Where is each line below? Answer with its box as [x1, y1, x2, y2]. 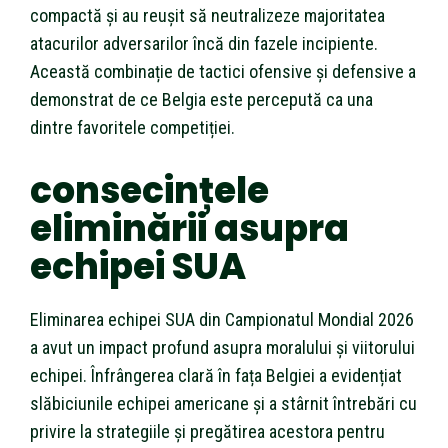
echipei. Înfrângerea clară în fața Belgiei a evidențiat [30, 364, 402, 386]
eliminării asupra [30, 202, 349, 254]
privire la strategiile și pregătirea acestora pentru [30, 420, 385, 442]
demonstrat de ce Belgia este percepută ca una [30, 88, 373, 110]
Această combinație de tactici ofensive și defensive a [30, 60, 416, 82]
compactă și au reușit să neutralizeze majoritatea [30, 4, 385, 26]
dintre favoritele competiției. [30, 116, 235, 138]
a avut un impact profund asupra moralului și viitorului [30, 336, 415, 358]
